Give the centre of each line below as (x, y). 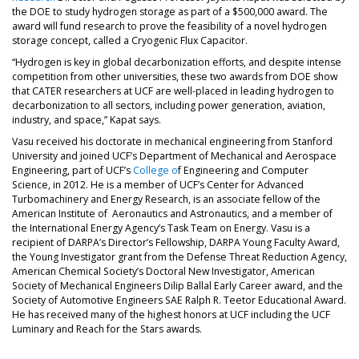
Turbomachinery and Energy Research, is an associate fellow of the (166, 200)
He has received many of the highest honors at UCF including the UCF (171, 315)
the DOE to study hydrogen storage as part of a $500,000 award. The (170, 11)
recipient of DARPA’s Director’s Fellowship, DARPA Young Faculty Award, (176, 243)
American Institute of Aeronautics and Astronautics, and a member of (172, 214)
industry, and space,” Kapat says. (87, 119)
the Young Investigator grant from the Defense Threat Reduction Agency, (179, 257)
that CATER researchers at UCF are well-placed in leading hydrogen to (173, 91)
